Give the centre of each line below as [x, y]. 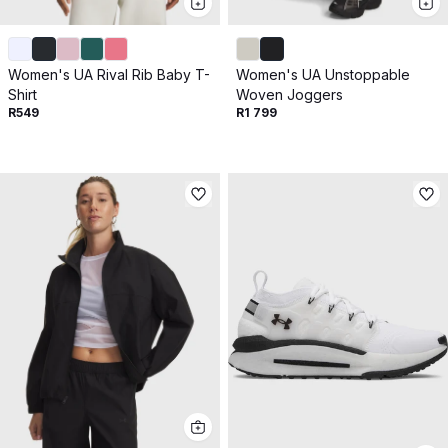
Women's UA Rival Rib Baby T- [109, 75]
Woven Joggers [289, 95]
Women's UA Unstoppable [323, 75]
